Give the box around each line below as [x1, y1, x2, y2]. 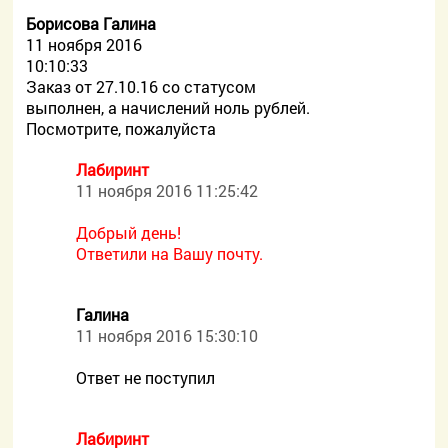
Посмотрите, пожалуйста [26, 118, 217, 139]
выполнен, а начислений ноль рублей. [26, 97, 311, 118]
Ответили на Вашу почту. [76, 243, 264, 264]
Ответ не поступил [76, 367, 216, 388]
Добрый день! [76, 222, 182, 243]
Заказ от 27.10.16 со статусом [26, 76, 257, 97]
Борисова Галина [26, 13, 157, 34]
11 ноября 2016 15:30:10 [76, 325, 259, 346]
